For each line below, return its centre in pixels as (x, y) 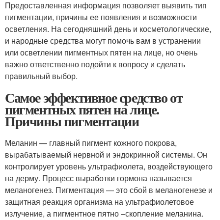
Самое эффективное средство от (94, 97)
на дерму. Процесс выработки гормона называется (98, 178)
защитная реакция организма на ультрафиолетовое (99, 201)
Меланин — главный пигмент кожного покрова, (91, 142)
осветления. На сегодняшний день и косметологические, (108, 28)
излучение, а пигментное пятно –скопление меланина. (104, 213)
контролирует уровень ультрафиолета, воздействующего (109, 166)
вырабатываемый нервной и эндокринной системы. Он (106, 154)
